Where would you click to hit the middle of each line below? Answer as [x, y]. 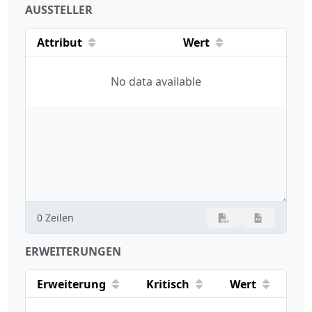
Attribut [60, 42]
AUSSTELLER [59, 9]
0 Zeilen [55, 217]
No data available [156, 81]
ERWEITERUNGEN [73, 251]
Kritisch [168, 284]
